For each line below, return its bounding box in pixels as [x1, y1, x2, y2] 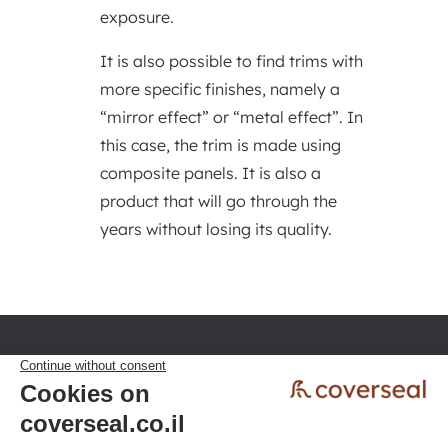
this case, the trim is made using [99, 135, 341, 155]
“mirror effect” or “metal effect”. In [99, 107, 363, 127]
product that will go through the [99, 191, 337, 211]
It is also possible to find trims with [99, 51, 363, 71]
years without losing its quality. [99, 219, 332, 239]
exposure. [99, 7, 174, 27]
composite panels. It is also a [99, 163, 321, 183]
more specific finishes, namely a [99, 79, 340, 99]
